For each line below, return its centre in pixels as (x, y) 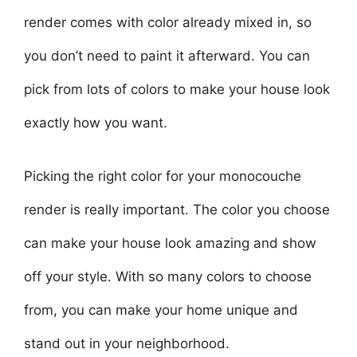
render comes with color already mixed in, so (168, 22)
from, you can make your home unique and (161, 310)
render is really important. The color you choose (177, 210)
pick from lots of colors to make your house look (177, 89)
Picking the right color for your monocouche (163, 176)
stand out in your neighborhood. (127, 343)
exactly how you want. (96, 122)
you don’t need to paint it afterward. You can (167, 55)
